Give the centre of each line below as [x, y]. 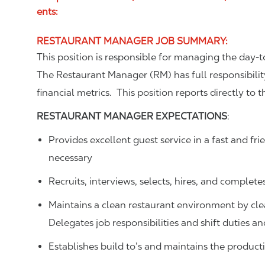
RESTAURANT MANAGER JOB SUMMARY [131, 41]
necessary [70, 158]
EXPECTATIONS [191, 116]
